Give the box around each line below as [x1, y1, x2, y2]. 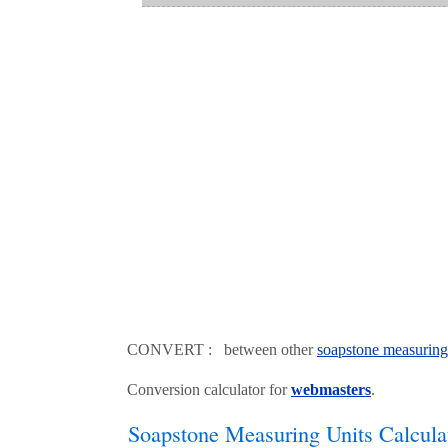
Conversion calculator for [127, 381, 291, 399]
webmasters [291, 381, 371, 399]
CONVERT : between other [127, 341, 317, 359]
